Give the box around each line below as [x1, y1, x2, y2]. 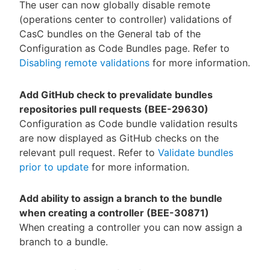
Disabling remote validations [19, 56, 149, 69]
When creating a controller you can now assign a [19, 221, 242, 234]
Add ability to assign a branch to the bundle [19, 192, 222, 205]
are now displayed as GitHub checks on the [19, 131, 219, 144]
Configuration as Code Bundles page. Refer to [19, 42, 230, 54]
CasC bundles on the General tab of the [19, 27, 201, 40]
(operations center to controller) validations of [19, 13, 232, 25]
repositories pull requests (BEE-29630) [19, 102, 209, 115]
